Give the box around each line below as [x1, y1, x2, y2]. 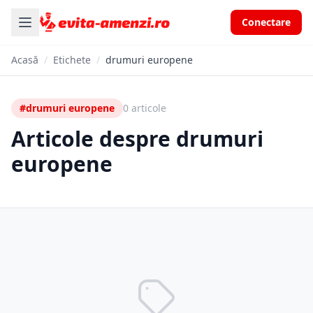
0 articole [123, 101, 166, 115]
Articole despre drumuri [11, 124, 263, 153]
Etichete [53, 53, 91, 66]
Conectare [242, 15, 291, 29]
